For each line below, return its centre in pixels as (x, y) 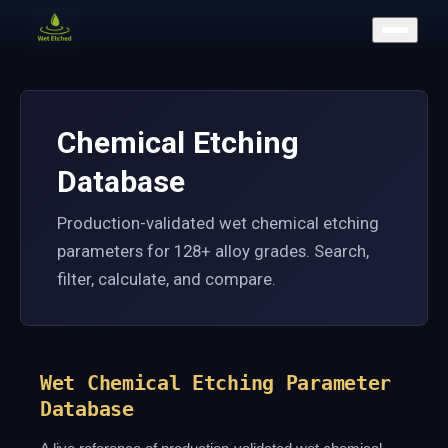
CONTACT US (224, 11)
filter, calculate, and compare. (166, 279)
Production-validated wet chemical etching (218, 223)
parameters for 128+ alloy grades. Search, (213, 251)
